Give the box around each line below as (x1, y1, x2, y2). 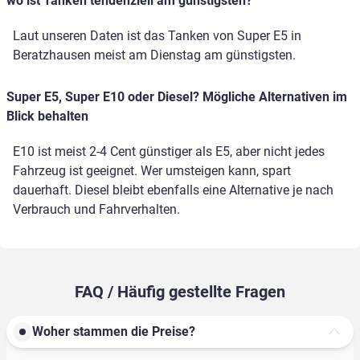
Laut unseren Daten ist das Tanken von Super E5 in (13, 28, 301, 44)
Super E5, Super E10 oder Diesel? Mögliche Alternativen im (6, 89, 347, 105)
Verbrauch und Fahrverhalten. (13, 202, 180, 218)
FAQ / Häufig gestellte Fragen (75, 282, 285, 302)
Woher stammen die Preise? (32, 324, 195, 340)
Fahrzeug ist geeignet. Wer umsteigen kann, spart (13, 163, 291, 179)
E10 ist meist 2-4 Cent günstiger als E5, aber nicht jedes (13, 144, 325, 160)
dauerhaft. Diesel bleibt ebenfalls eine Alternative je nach (13, 182, 333, 198)
